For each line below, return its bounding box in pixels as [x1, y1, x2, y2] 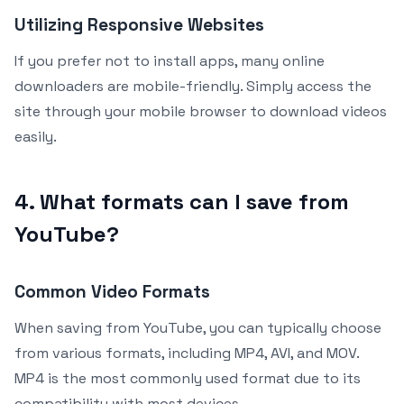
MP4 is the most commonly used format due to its [14, 368, 361, 388]
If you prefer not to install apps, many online [14, 50, 325, 70]
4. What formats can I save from [14, 187, 349, 216]
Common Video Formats [14, 280, 210, 303]
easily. [14, 126, 57, 146]
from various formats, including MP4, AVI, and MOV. [14, 343, 359, 363]
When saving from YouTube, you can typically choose [14, 317, 381, 337]
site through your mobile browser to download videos [14, 101, 387, 121]
